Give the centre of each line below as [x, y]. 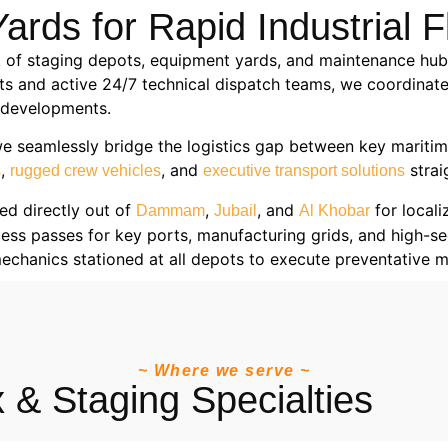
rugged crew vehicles [85, 171]
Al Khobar [334, 210]
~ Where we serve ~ [224, 370]
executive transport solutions [304, 171]
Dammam [170, 210]
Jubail [235, 210]
